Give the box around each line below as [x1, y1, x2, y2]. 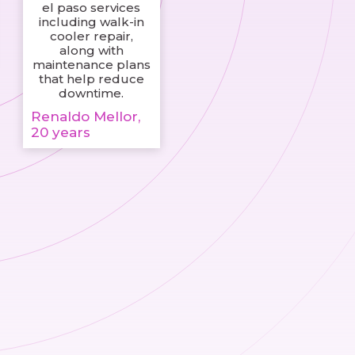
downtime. [59, 86, 124, 101]
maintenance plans [32, 57, 151, 73]
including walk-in [38, 14, 144, 30]
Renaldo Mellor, [30, 109, 140, 125]
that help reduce [38, 71, 144, 87]
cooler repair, [49, 29, 133, 44]
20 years [30, 124, 90, 141]
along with [59, 43, 124, 59]
